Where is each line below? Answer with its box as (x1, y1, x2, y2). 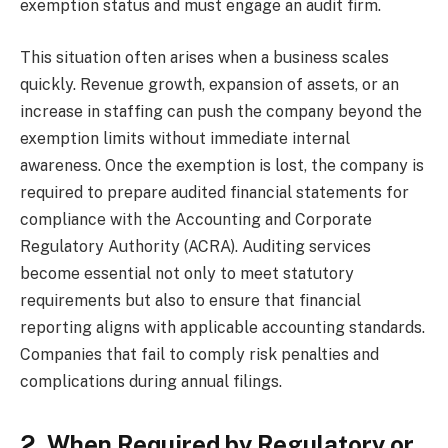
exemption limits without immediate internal (20, 128, 350, 148)
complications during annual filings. (20, 371, 282, 391)
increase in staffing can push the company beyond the (20, 101, 422, 121)
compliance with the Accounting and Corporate (20, 209, 372, 229)
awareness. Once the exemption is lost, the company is (20, 155, 424, 175)
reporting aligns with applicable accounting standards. (20, 317, 425, 337)
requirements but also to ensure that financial (20, 290, 361, 310)
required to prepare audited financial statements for (20, 182, 409, 202)
